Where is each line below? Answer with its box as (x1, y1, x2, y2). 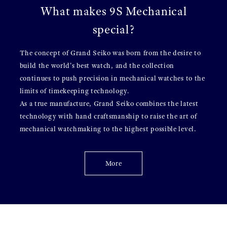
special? (92, 21, 135, 37)
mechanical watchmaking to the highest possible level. (19, 124, 196, 133)
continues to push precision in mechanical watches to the (19, 73, 205, 83)
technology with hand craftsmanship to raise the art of (19, 111, 197, 121)
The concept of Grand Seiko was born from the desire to (19, 48, 201, 57)
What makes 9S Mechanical (40, 3, 187, 19)
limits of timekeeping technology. (19, 86, 129, 95)
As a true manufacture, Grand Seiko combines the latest (19, 99, 199, 108)
